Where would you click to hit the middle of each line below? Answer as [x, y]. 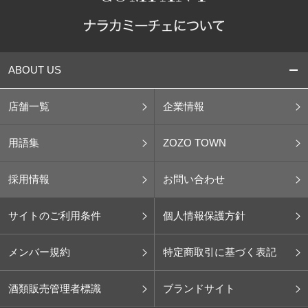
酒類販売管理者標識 [55, 289]
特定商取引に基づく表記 [219, 252]
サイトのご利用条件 [55, 216]
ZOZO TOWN [194, 143]
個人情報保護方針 [204, 216]
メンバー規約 [39, 252]
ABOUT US [35, 70]
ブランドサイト [199, 289]
